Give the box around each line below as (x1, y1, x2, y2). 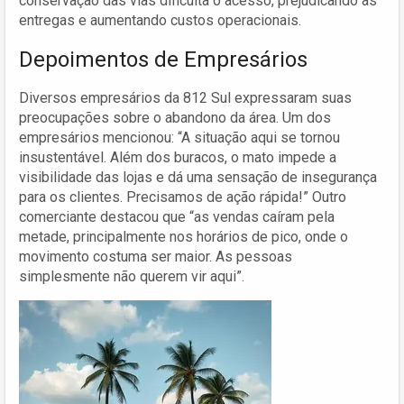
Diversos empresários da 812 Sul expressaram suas (19, 88, 352, 106)
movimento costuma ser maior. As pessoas (19, 247, 292, 265)
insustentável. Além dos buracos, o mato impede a (19, 148, 336, 166)
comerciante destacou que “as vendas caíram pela (19, 207, 335, 225)
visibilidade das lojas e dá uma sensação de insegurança (19, 168, 377, 186)
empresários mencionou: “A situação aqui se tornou (19, 128, 340, 146)
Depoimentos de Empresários (19, 46, 308, 72)
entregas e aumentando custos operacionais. (19, 11, 301, 29)
